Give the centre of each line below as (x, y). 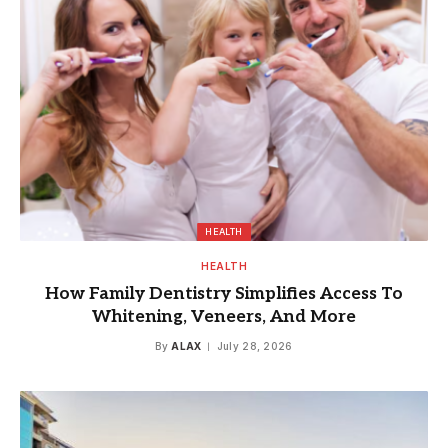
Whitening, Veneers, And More (224, 316)
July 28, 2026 (254, 345)
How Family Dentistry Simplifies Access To (224, 293)
